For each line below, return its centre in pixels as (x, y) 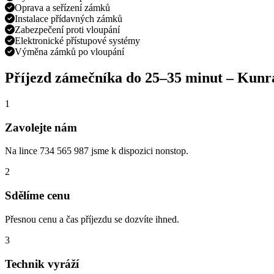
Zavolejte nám (41, 127)
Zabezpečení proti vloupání (67, 30)
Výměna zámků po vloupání (69, 52)
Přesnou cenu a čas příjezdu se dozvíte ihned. (92, 219)
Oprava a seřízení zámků (62, 8)
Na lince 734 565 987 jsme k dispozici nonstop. (97, 151)
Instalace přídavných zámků (68, 19)
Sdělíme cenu (38, 196)
